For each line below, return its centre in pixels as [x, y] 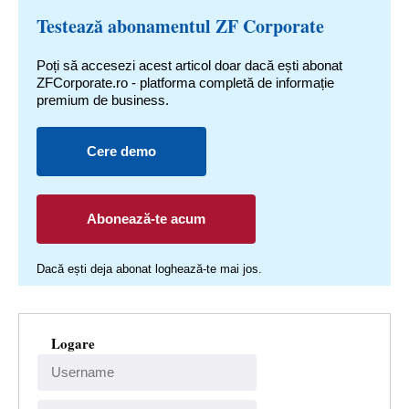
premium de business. [103, 100]
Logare [73, 343]
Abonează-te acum [146, 219]
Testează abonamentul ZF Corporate [180, 26]
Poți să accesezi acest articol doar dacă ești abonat [189, 65]
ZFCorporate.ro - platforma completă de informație [185, 83]
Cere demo [121, 151]
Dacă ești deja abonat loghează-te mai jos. [149, 269]
